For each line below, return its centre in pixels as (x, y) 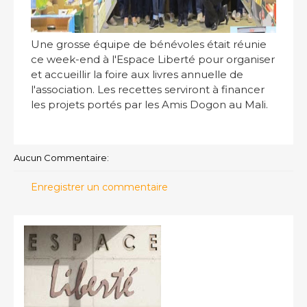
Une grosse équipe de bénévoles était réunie (149, 44)
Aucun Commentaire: (61, 158)
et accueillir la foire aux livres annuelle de (137, 74)
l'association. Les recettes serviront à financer (148, 89)
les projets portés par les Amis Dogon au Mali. (149, 105)
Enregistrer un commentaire (99, 187)
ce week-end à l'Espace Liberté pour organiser (153, 59)
